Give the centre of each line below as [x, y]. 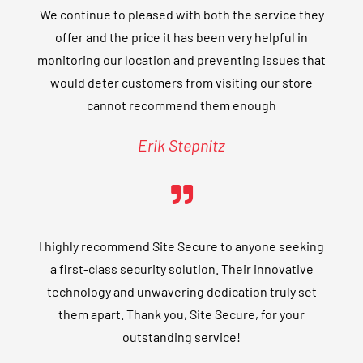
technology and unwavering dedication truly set [181, 292]
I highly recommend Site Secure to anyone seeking [181, 246]
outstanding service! [181, 337]
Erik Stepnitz [181, 145]
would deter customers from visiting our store [181, 83]
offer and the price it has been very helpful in [181, 37]
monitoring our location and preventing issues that [181, 60]
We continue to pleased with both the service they [181, 15]
